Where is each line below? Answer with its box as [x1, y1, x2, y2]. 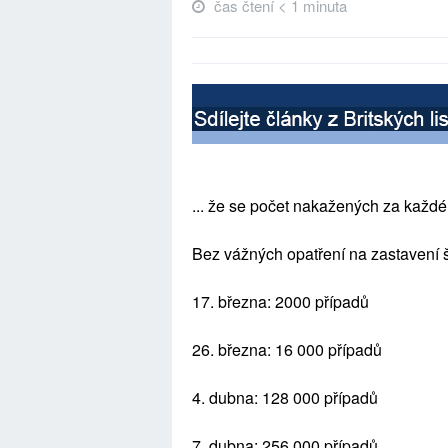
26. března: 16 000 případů [192, 338, 382, 361]
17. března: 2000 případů [192, 290, 369, 313]
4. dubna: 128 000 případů [192, 386, 378, 409]
